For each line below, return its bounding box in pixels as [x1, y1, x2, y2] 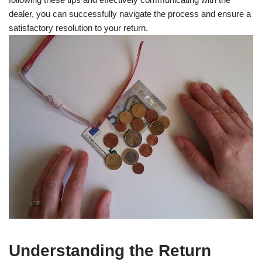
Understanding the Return [9, 241, 211, 260]
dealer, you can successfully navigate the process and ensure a [9, 9, 251, 19]
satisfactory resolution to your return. [9, 23, 148, 33]
